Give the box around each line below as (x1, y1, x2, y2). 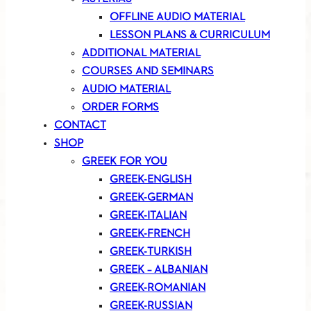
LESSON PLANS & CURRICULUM (110, 30, 270, 42)
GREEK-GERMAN (110, 192, 193, 204)
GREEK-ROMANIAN (110, 283, 205, 294)
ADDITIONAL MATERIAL (82, 48, 201, 60)
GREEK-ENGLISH (110, 174, 192, 186)
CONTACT (54, 120, 106, 132)
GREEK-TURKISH (110, 246, 192, 258)
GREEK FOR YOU (82, 156, 167, 168)
